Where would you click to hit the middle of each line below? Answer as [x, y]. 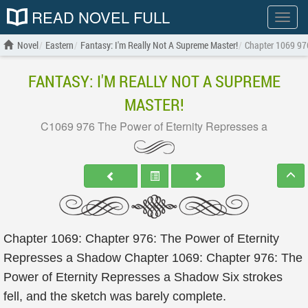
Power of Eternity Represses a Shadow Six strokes [143, 277]
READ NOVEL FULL [99, 17]
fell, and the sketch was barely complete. [115, 296]
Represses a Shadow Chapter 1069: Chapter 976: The [153, 258]
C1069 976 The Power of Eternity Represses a [154, 126]
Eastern [59, 45]
